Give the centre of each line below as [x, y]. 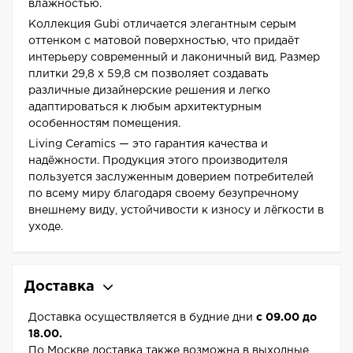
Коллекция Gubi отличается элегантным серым [162, 25]
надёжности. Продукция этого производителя [158, 161]
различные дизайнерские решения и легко [149, 91]
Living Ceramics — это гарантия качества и [148, 145]
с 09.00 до [286, 318]
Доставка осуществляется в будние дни [142, 318]
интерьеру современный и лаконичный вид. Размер [174, 58]
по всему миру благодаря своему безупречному [163, 194]
